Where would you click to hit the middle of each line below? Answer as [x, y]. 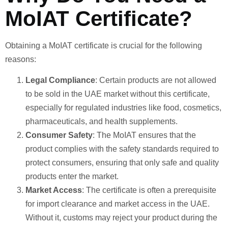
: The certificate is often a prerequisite [149, 190]
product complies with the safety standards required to [122, 149]
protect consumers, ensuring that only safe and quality [122, 163]
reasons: [21, 59]
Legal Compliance [60, 80]
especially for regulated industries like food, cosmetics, [123, 108]
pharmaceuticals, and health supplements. [102, 122]
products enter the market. [72, 177]
